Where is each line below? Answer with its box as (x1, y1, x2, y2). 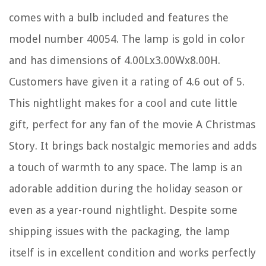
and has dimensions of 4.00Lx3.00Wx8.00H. (9, 53, 220, 66)
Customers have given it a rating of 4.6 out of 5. (9, 75, 245, 88)
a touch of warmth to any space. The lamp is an (9, 160, 242, 173)
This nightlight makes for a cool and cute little (9, 96, 237, 109)
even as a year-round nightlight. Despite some (9, 203, 237, 216)
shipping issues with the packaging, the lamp (9, 224, 230, 237)
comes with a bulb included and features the (9, 11, 229, 24)
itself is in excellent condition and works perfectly (9, 246, 256, 259)
